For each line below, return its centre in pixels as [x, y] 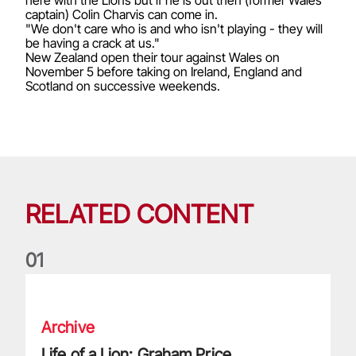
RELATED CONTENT [140, 214]
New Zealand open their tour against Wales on [153, 57]
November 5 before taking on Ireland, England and [164, 71]
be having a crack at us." [93, 43]
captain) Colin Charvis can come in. [122, 14]
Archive [68, 327]
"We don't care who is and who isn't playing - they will [174, 28]
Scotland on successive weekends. [123, 85]
